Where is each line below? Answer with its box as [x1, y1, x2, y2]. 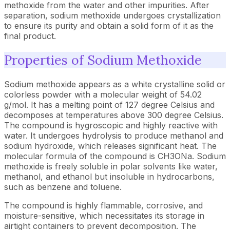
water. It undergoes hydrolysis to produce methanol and [4, 130, 223, 141]
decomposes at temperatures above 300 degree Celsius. [4, 109, 223, 120]
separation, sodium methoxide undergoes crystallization [4, 10, 221, 21]
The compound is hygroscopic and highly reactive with [4, 120, 218, 130]
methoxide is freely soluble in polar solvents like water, [4, 161, 218, 171]
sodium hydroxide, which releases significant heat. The [4, 140, 217, 151]
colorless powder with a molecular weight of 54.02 [4, 89, 202, 100]
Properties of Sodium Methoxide [4, 51, 202, 68]
